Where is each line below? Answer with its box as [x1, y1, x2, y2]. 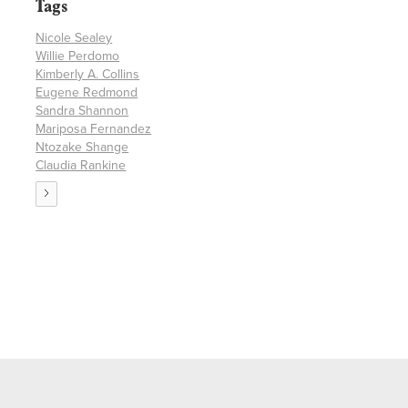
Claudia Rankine [36, 158, 127, 174]
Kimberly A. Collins [36, 66, 140, 83]
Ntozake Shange [36, 139, 129, 156]
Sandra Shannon [36, 103, 129, 119]
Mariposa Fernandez [36, 121, 152, 138]
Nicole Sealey [36, 30, 113, 46]
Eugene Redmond [36, 85, 138, 101]
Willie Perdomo [36, 48, 120, 65]
